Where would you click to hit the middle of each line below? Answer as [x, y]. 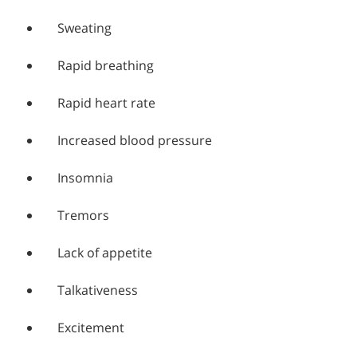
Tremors [83, 216]
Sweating [84, 28]
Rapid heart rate [106, 103]
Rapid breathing [106, 66]
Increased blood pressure [135, 141]
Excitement [91, 328]
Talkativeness [98, 290]
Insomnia [85, 178]
